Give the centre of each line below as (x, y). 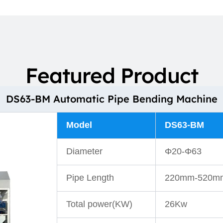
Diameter (84, 152)
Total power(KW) (99, 204)
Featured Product (111, 76)
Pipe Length (90, 178)
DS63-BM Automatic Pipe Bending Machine (111, 99)
